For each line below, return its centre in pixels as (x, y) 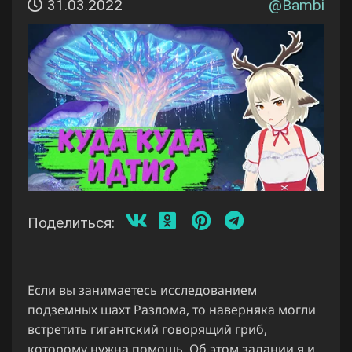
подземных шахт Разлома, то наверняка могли (172, 309)
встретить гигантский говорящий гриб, (147, 329)
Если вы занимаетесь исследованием (142, 290)
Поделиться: (71, 222)
